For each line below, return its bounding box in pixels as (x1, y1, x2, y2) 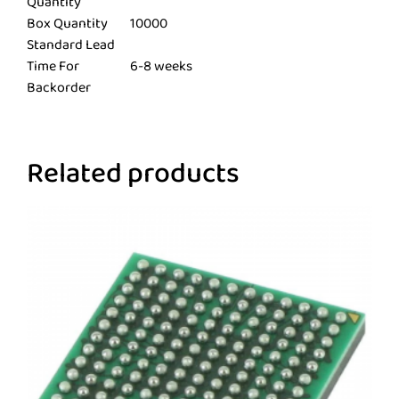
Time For (27, 55, 79, 78)
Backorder (27, 77, 91, 100)
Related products (27, 151, 240, 198)
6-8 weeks (130, 55, 192, 78)
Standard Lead (27, 34, 115, 57)
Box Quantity (27, 12, 108, 36)
